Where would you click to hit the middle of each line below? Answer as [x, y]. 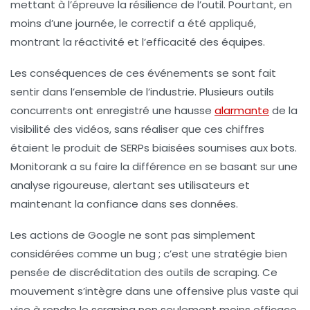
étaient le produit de [65, 148]
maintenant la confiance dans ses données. [124, 204]
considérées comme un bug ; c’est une [112, 254]
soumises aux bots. [246, 148]
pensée [30, 273]
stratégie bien [250, 254]
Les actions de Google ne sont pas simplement [133, 235]
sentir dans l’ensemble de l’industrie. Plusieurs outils [142, 92]
